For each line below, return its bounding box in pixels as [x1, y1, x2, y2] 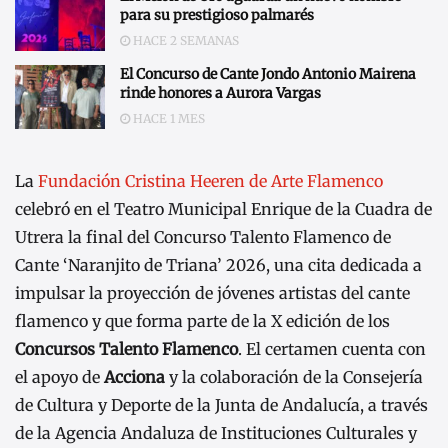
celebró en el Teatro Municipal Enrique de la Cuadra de [15, 199, 432, 220]
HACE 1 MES [130, 111, 205, 127]
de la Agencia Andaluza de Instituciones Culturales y [15, 423, 417, 444]
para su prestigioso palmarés [120, 5, 314, 24]
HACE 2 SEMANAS [130, 32, 239, 48]
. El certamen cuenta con [238, 339, 426, 360]
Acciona [104, 367, 165, 388]
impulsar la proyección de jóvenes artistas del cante [15, 283, 410, 304]
